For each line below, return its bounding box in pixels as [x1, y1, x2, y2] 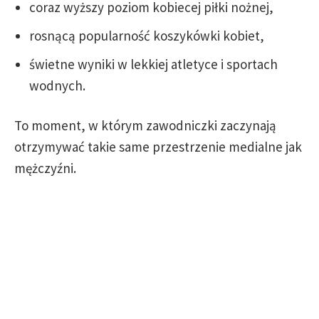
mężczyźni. [14, 159, 76, 177]
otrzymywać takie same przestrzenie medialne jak [14, 137, 302, 155]
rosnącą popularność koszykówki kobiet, [29, 26, 264, 44]
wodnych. [29, 76, 85, 94]
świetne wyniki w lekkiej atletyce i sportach [29, 55, 278, 73]
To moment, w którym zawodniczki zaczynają [14, 116, 276, 134]
